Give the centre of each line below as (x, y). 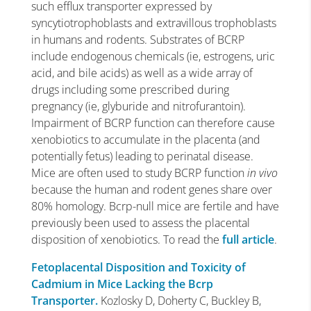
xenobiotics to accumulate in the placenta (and (145, 140)
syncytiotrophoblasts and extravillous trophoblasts (153, 23)
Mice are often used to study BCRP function (139, 173)
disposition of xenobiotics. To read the (126, 239)
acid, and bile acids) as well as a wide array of (142, 73)
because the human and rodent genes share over (151, 190)
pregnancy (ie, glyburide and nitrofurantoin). (138, 106)
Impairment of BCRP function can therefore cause (153, 123)
